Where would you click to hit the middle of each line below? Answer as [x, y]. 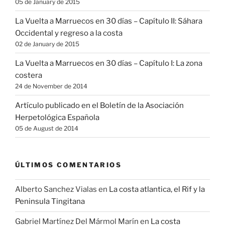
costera [29, 75]
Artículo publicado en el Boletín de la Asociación [99, 105]
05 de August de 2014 [47, 128]
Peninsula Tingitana [50, 202]
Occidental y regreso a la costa [69, 33]
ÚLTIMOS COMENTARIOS [68, 165]
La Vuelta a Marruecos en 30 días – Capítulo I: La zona [109, 63]
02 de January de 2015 [47, 44]
